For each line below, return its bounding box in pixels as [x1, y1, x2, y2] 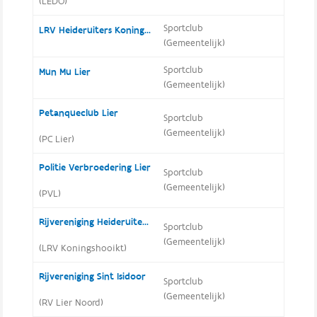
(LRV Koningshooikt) [38, 242, 127, 255]
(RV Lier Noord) [38, 296, 103, 309]
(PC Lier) [38, 133, 74, 146]
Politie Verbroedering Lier [38, 161, 151, 174]
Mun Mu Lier [38, 66, 91, 79]
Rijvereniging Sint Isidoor [38, 270, 146, 283]
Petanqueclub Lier [38, 107, 118, 120]
